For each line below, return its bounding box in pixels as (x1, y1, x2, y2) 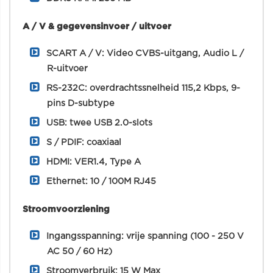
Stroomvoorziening (23, 205, 110, 214)
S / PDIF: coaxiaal (46, 138, 121, 147)
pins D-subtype (47, 99, 115, 108)
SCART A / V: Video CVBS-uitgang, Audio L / (46, 49, 244, 58)
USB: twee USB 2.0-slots (46, 118, 152, 127)
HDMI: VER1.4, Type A (46, 157, 141, 166)
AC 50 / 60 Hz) (47, 247, 112, 256)
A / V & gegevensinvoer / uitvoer (23, 22, 171, 31)
